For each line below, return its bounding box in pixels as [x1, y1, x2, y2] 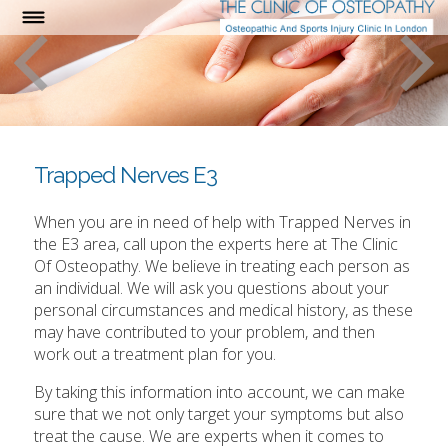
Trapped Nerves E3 [34, 162, 218, 189]
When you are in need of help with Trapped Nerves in [34, 211, 412, 234]
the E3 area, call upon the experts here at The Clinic [34, 233, 399, 256]
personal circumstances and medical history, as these [34, 299, 414, 322]
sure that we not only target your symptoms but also [34, 403, 405, 426]
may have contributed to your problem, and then [34, 321, 376, 344]
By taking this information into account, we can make [34, 381, 406, 404]
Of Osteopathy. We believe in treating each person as [34, 255, 411, 278]
